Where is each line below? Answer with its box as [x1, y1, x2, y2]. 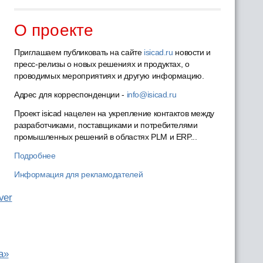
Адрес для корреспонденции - [14, 90, 127, 99]
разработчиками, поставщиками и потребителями [14, 120, 198, 130]
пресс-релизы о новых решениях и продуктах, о [14, 59, 190, 69]
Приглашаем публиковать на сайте [14, 48, 144, 57]
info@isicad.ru [126, 90, 177, 99]
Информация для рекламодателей [14, 170, 143, 179]
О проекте [14, 21, 93, 39]
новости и [173, 48, 211, 57]
